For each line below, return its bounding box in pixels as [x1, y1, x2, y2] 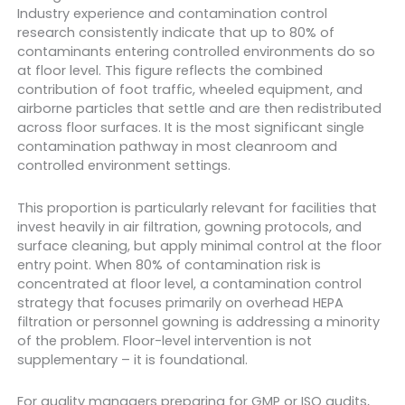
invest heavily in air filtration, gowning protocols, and [16, 217, 362, 236]
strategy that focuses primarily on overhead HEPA [16, 293, 344, 312]
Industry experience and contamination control [16, 5, 327, 23]
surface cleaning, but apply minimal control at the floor [16, 236, 381, 255]
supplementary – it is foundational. [16, 350, 248, 369]
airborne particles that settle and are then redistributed [16, 99, 381, 118]
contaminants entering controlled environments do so [16, 42, 375, 61]
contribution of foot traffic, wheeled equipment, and [16, 80, 363, 99]
